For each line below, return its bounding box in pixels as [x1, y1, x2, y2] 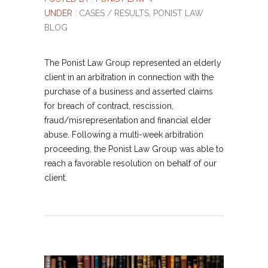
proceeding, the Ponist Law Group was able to [44, 144, 224, 154]
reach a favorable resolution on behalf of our [44, 159, 217, 168]
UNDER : [44, 8, 77, 18]
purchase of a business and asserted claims [44, 87, 213, 96]
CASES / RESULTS [77, 8, 149, 18]
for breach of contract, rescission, [44, 101, 173, 111]
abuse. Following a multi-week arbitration [44, 130, 203, 139]
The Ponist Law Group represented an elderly [44, 58, 221, 68]
